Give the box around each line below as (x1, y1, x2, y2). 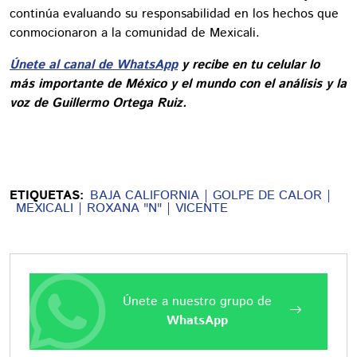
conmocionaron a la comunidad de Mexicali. (10, 23, 260, 42)
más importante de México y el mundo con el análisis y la (10, 74, 347, 93)
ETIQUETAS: (10, 186, 84, 205)
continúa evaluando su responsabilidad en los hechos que (10, 4, 339, 23)
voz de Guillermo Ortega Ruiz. (10, 93, 186, 112)
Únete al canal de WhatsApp (10, 55, 178, 74)
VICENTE (175, 198, 228, 218)
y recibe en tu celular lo (178, 55, 320, 74)
